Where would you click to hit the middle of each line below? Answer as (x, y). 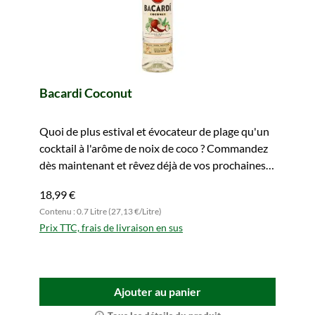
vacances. (62, 182)
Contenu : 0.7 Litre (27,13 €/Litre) (101, 211)
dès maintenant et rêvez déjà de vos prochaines (153, 165)
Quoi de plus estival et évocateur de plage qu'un (154, 131)
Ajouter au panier (157, 291)
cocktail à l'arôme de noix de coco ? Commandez (154, 148)
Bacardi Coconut (86, 93)
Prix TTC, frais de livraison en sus (111, 227)
